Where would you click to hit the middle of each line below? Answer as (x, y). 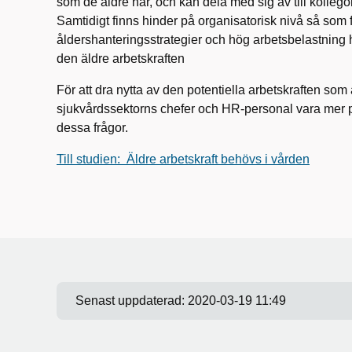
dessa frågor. (92, 128)
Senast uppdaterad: (132, 301)
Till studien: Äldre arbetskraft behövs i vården (183, 159)
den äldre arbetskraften (121, 59)
